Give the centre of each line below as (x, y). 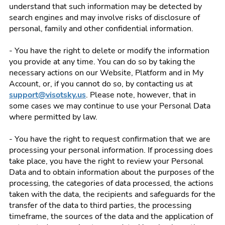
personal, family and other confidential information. (101, 29)
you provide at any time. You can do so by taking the (102, 62)
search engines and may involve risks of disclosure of (104, 18)
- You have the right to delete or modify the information (109, 51)
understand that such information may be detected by (105, 7)
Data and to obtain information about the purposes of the (112, 172)
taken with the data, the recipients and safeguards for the (112, 194)
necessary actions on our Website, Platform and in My (106, 73)
